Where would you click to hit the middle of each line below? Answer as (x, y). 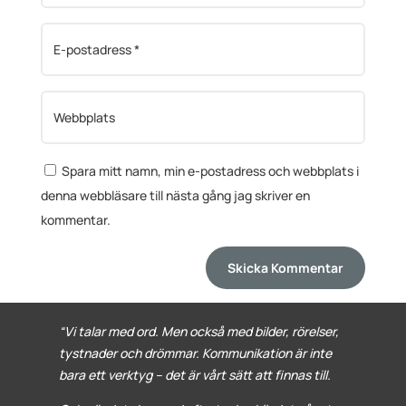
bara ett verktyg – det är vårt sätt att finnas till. (194, 375)
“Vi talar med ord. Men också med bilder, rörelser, (198, 332)
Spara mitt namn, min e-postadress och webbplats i (210, 171)
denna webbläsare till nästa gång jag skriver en (175, 196)
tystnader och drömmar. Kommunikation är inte (195, 353)
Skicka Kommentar (286, 268)
